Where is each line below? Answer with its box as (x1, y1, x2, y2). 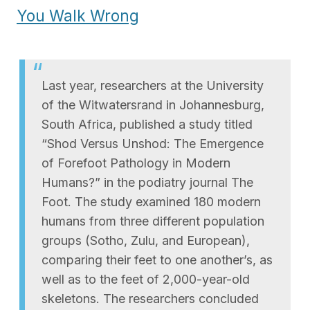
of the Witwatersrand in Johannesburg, (42, 97, 264, 112)
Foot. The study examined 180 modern (42, 194, 261, 209)
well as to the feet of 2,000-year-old (42, 271, 250, 286)
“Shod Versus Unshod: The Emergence (42, 136, 264, 151)
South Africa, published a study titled (42, 116, 253, 131)
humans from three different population (42, 213, 264, 228)
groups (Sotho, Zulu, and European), (42, 232, 250, 248)
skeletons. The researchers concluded (42, 291, 259, 306)
